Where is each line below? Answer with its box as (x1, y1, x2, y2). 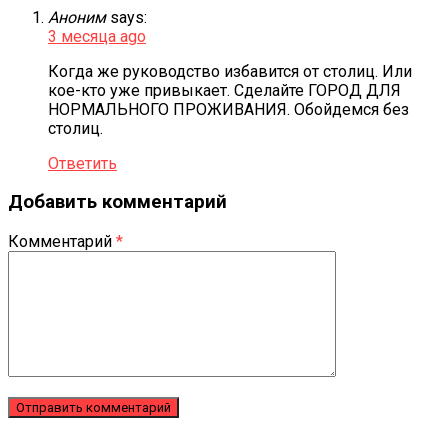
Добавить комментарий (8, 191, 227, 214)
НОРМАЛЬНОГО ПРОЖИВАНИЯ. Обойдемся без (48, 99, 409, 119)
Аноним (48, 7, 106, 27)
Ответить (48, 153, 117, 173)
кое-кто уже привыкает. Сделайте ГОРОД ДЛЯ (48, 80, 401, 100)
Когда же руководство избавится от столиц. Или (48, 61, 412, 81)
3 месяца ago (48, 26, 146, 46)
